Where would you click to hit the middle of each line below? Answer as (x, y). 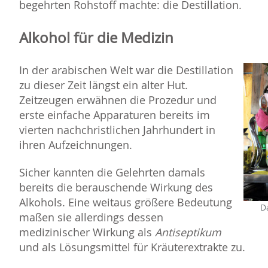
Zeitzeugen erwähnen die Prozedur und (118, 100)
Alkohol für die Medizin (96, 38)
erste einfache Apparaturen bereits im (115, 115)
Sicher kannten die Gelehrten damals (112, 173)
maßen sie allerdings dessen (91, 217)
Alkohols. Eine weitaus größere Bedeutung (126, 202)
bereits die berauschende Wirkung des (116, 188)
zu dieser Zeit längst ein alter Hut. (103, 85)
